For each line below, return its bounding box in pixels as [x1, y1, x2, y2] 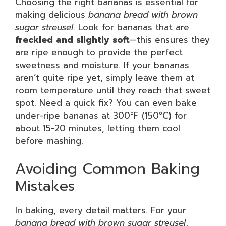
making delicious [15, 8, 88, 21]
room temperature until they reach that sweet [15, 83, 210, 97]
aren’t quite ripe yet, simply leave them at [15, 71, 194, 84]
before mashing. [15, 134, 83, 147]
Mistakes [15, 175, 75, 197]
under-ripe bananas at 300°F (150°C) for [15, 108, 187, 122]
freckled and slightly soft [15, 33, 130, 46]
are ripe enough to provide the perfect [15, 45, 183, 59]
